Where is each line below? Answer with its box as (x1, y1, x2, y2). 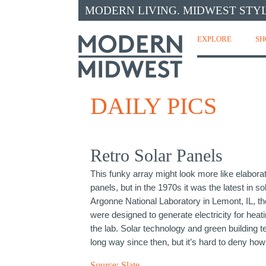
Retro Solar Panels (90, 145, 223, 165)
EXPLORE (197, 34, 232, 43)
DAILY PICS (90, 93, 217, 119)
